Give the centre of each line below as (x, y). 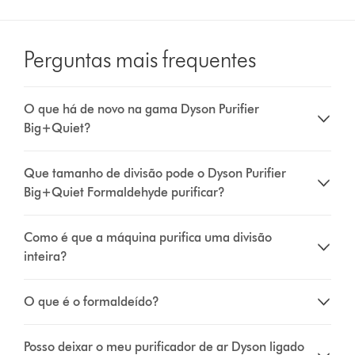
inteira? (46, 257)
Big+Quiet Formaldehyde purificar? (125, 193)
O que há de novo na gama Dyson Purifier (142, 109)
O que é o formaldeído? (92, 302)
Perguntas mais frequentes (140, 60)
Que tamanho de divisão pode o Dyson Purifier (155, 174)
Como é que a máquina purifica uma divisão (148, 238)
